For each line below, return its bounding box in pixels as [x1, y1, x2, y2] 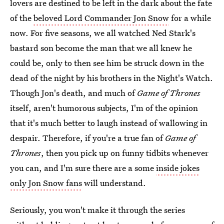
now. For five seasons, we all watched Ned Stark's [10, 27, 195, 38]
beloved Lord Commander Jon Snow [33, 12, 169, 23]
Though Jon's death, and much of [10, 87, 137, 98]
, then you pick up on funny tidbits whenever [41, 147, 208, 158]
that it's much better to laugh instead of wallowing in [10, 117, 207, 128]
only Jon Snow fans [10, 177, 82, 188]
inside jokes [156, 162, 199, 173]
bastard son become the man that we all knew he [10, 42, 192, 53]
